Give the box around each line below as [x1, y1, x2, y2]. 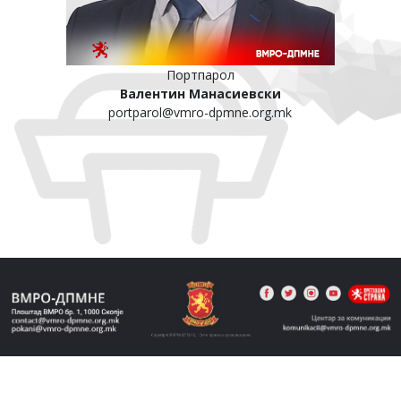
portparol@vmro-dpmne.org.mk [108, 104, 293, 121]
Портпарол [166, 66, 235, 83]
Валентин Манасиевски [119, 85, 281, 102]
